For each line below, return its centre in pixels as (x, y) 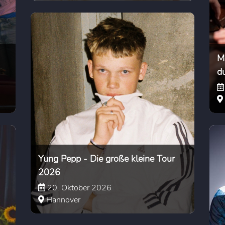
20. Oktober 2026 (78, 188)
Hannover (62, 200)
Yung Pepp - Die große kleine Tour (106, 158)
